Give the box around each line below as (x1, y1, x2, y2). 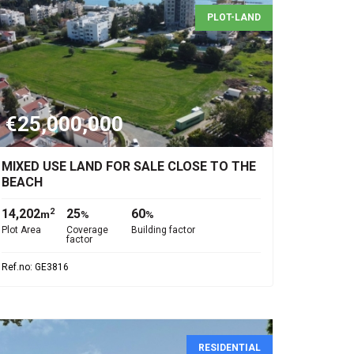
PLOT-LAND (207, 12, 261, 23)
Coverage (66, 224, 108, 235)
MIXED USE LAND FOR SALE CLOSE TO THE (2, 159, 256, 174)
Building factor (131, 224, 195, 235)
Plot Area (2, 224, 41, 235)
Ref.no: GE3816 (2, 262, 69, 273)
